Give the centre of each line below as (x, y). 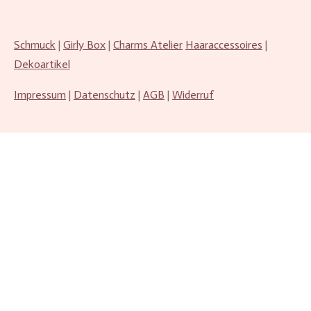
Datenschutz (104, 95)
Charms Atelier (148, 45)
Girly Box (84, 45)
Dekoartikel (42, 64)
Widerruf (193, 95)
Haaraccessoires (224, 45)
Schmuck (35, 45)
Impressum (40, 95)
